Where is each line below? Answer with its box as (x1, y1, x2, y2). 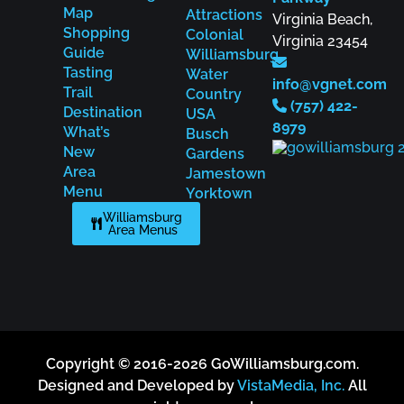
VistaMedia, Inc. (236, 377, 344, 395)
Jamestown (186, 165, 266, 183)
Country (186, 86, 242, 104)
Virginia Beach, (272, 11, 372, 29)
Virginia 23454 (272, 32, 368, 50)
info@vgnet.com (272, 76, 387, 94)
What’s (63, 124, 110, 142)
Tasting (63, 64, 113, 82)
